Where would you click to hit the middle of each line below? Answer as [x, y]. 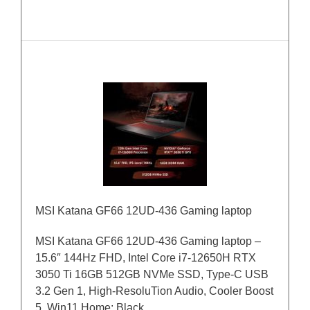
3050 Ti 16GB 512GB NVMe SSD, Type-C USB [152, 275]
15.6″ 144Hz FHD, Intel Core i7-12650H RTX [146, 258]
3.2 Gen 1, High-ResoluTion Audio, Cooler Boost [154, 291]
